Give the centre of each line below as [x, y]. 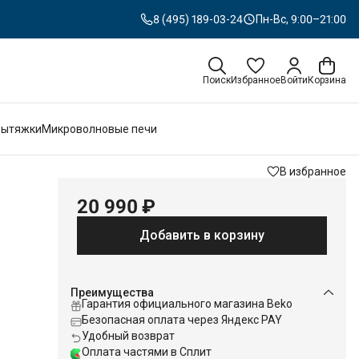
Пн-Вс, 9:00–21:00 [301, 19]
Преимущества [112, 292]
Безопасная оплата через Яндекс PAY [182, 320]
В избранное [313, 171]
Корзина [327, 80]
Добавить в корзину [202, 235]
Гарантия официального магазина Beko [187, 304]
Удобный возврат [128, 336]
